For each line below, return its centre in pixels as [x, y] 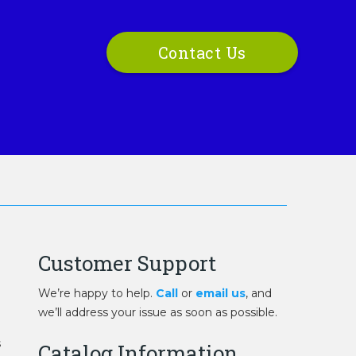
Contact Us [202, 52]
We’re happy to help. [97, 293]
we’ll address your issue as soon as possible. [158, 312]
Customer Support [128, 263]
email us [221, 293]
